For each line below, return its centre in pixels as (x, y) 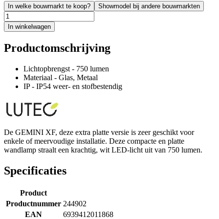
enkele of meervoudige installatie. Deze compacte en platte (94, 141)
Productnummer (33, 203)
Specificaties (35, 170)
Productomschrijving (57, 48)
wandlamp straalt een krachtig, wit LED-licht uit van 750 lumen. (103, 150)
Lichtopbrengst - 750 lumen (66, 68)
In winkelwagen (29, 26)
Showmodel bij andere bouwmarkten (149, 6)
